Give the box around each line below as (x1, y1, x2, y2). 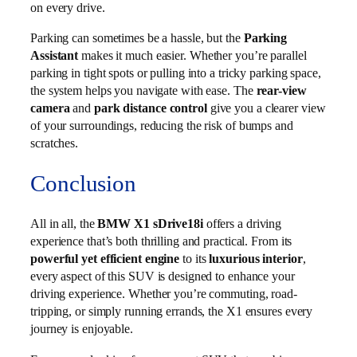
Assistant (30, 47, 79, 63)
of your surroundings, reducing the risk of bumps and (30, 117, 293, 133)
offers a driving (202, 216, 282, 232)
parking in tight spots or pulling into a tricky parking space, (30, 65, 321, 80)
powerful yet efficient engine (30, 251, 180, 267)
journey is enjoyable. (30, 321, 133, 337)
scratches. (30, 135, 79, 151)
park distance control (93, 100, 207, 116)
